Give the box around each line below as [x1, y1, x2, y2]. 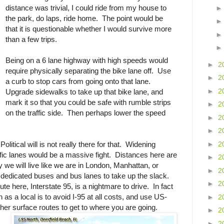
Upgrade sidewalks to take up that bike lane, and [5, 87, 163, 96]
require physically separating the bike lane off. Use [5, 66, 171, 75]
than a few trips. [5, 35, 57, 44]
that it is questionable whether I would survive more [5, 24, 172, 33]
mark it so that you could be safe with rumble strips [5, 98, 171, 107]
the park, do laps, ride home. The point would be [5, 14, 163, 23]
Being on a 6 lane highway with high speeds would [5, 56, 168, 65]
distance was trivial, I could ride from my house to [5, 3, 167, 12]
